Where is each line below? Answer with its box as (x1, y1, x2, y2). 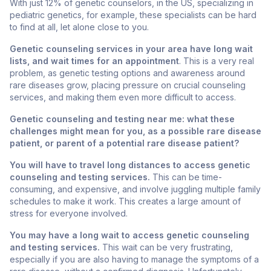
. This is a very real (179, 56, 254, 67)
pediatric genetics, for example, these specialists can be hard (10, 10, 256, 21)
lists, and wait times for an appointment (10, 56, 179, 67)
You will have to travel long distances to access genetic (10, 160, 250, 171)
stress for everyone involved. (10, 208, 130, 219)
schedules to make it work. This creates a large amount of (10, 196, 241, 207)
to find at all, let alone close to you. (10, 22, 151, 33)
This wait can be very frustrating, (100, 242, 233, 253)
